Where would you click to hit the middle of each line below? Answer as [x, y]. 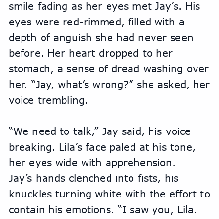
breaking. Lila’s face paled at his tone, [102, 147]
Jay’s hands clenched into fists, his [93, 178]
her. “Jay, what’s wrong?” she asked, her [109, 84]
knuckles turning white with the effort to [109, 194]
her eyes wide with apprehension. [92, 162]
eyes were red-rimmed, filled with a [97, 22]
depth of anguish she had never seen [101, 37]
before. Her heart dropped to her [91, 53]
